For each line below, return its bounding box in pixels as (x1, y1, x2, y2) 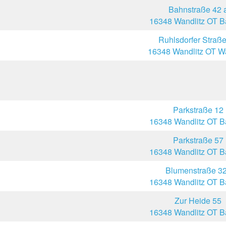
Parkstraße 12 (173, 104, 223, 116)
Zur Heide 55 (175, 195, 221, 206)
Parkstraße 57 (173, 134, 223, 146)
